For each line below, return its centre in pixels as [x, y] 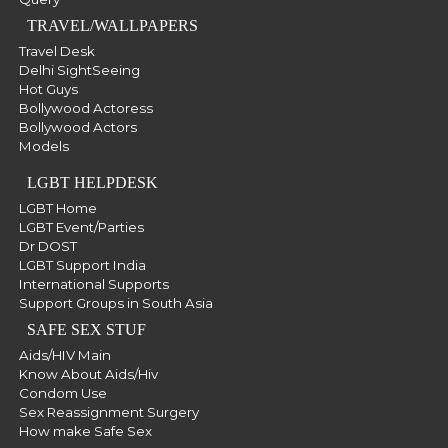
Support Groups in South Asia [115, 303]
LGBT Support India [82, 265]
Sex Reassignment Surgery [108, 412]
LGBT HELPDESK [92, 182]
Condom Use [62, 393]
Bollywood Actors [77, 127]
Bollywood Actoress [85, 108]
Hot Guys [48, 89]
